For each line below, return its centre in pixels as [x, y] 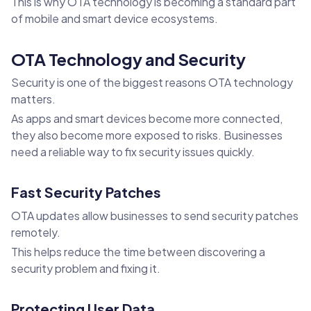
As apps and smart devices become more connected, [147, 119]
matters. [33, 99]
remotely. [36, 233]
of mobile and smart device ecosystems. [115, 19]
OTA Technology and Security [128, 59]
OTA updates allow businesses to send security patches [155, 216]
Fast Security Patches [86, 192]
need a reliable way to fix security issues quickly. [133, 152]
